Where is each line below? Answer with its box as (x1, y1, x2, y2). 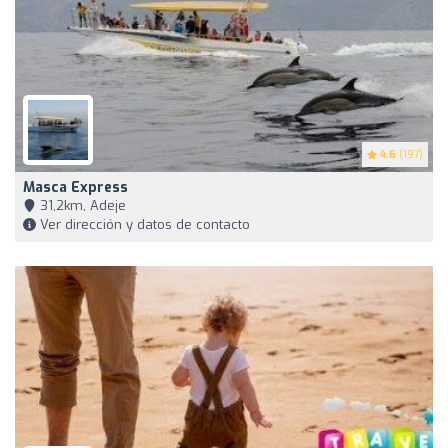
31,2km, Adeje (36, 197, 126, 215)
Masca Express (23, 178, 128, 198)
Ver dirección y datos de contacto (36, 216, 250, 234)
